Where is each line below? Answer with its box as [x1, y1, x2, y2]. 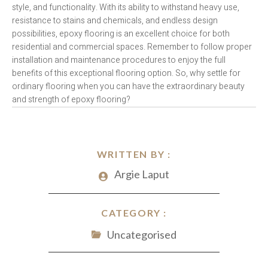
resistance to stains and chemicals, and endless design [12, 14, 218, 28]
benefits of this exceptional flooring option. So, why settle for [12, 67, 240, 80]
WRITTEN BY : [96, 148, 172, 160]
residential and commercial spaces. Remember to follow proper [12, 41, 252, 54]
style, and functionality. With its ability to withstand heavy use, [12, 1, 239, 14]
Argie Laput [114, 167, 169, 181]
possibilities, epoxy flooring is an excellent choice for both [12, 28, 230, 41]
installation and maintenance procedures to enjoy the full [12, 54, 226, 67]
